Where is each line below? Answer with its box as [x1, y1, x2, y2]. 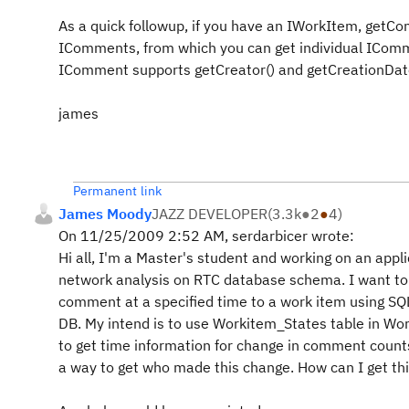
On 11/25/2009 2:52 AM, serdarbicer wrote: [58, 226, 354, 245]
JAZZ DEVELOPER [152, 204, 267, 223]
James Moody [58, 204, 152, 223]
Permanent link [73, 183, 163, 199]
